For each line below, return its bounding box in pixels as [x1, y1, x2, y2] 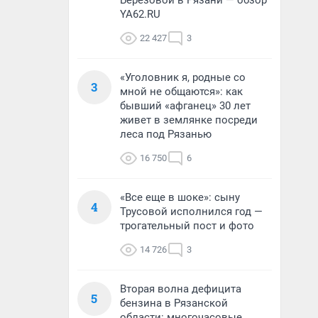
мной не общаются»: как [120, 85, 243, 98]
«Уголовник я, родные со [120, 71, 246, 84]
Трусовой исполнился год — [120, 205, 263, 218]
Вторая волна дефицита [120, 283, 241, 295]
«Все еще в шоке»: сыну [120, 191, 240, 204]
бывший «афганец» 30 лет [120, 99, 251, 112]
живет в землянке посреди [120, 114, 258, 126]
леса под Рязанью [120, 128, 212, 141]
